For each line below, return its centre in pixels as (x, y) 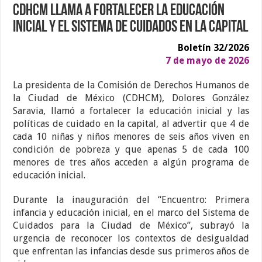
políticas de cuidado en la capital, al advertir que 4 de (131, 124)
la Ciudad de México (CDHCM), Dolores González (131, 98)
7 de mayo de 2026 (207, 61)
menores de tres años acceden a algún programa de (131, 163)
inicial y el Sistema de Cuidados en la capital (131, 28)
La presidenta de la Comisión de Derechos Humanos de (131, 85)
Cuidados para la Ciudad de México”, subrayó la (131, 226)
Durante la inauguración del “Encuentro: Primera (131, 200)
